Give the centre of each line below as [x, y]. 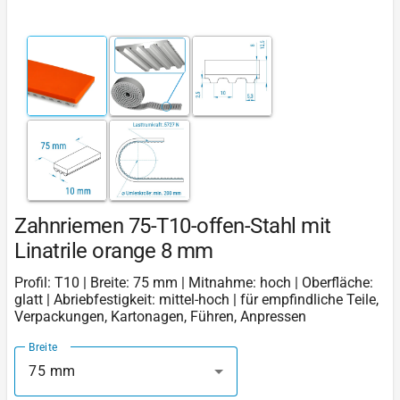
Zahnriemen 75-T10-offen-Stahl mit [173, 225]
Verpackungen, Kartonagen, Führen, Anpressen [160, 316]
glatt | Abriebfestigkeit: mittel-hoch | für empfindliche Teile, [196, 299]
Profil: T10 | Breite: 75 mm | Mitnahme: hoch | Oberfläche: [194, 282]
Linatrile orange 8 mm [114, 250]
